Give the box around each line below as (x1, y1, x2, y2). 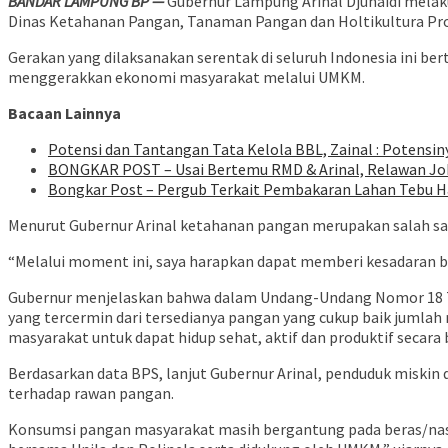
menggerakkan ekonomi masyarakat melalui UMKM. (8, 67, 365, 88)
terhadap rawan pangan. (8, 383, 174, 404)
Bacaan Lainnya (8, 103, 121, 124)
